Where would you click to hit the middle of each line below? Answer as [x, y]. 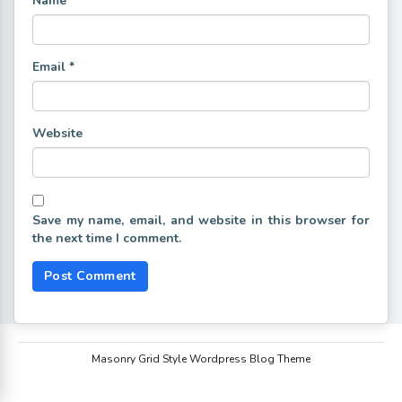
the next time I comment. [107, 238]
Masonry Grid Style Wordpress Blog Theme [201, 358]
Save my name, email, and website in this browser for [201, 220]
